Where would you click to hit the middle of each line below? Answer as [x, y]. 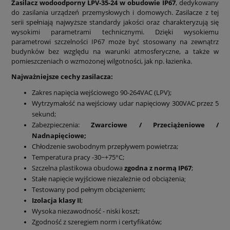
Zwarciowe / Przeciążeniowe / [155, 125]
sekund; [44, 114]
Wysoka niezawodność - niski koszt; [86, 211]
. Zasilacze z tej [195, 13]
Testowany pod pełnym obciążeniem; [89, 190]
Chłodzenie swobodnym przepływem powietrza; [105, 147]
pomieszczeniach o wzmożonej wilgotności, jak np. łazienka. [102, 61]
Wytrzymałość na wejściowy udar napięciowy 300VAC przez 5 [125, 103]
